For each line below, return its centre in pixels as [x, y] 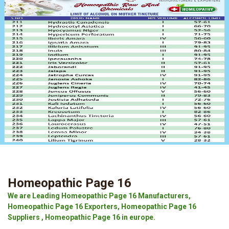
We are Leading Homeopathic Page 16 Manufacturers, [99, 196]
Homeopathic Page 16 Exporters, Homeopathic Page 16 [102, 207]
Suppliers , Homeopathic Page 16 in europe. [82, 217]
